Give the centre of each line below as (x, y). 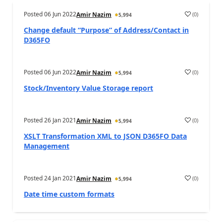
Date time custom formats (69, 194)
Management (47, 146)
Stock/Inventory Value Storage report (88, 88)
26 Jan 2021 (60, 120)
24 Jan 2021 (60, 178)
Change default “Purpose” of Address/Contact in (106, 30)
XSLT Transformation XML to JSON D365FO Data (105, 136)
